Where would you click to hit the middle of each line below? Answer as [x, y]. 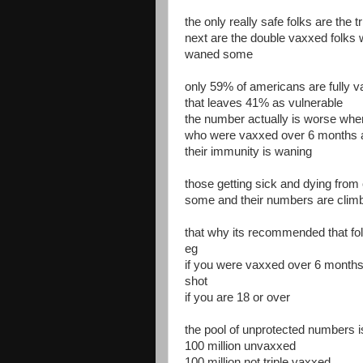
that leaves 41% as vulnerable [264, 103]
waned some [219, 54]
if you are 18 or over [237, 297]
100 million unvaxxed [240, 346]
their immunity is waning [248, 152]
